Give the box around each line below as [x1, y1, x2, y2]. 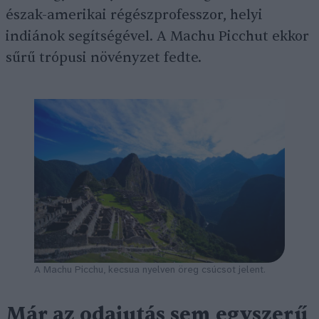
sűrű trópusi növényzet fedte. [6, 49, 205, 66]
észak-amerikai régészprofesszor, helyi [6, 6, 263, 23]
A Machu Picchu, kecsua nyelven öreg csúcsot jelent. [34, 264, 266, 276]
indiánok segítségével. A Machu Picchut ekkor [6, 28, 309, 45]
